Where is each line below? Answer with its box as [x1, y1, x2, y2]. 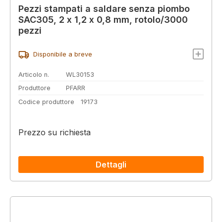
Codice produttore [18, 98, 74, 106]
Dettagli [96, 160, 126, 170]
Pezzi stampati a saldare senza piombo [18, 3, 190, 14]
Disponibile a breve [33, 51, 92, 58]
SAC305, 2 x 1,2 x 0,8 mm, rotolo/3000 [18, 14, 188, 25]
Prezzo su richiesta [18, 127, 91, 138]
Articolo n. [18, 70, 49, 78]
